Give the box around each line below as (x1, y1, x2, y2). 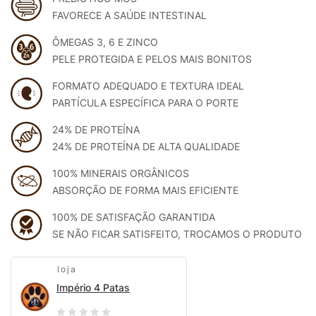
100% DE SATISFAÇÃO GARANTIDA (52, 211, 215, 223)
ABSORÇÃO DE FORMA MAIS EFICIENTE (52, 184, 238, 196)
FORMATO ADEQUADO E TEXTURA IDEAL (52, 80, 244, 92)
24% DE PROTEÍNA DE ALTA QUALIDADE (52, 140, 240, 152)
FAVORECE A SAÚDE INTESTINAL (52, 9, 207, 21)
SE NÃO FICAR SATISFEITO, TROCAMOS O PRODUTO (52, 228, 302, 240)
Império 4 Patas (56, 281, 130, 293)
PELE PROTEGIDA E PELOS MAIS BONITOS (52, 53, 252, 65)
